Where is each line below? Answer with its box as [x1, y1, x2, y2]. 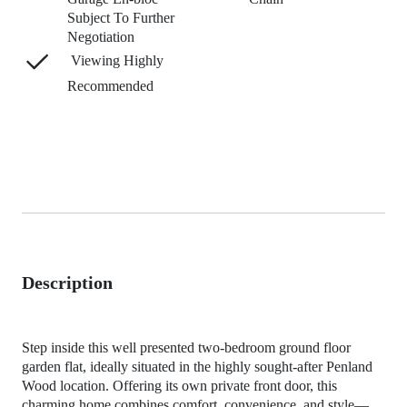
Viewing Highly [66, 52, 164, 68]
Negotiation [67, 28, 134, 45]
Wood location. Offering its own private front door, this [22, 377, 337, 393]
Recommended [67, 77, 154, 94]
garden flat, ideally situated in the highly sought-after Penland [22, 358, 372, 374]
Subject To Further [67, 9, 174, 25]
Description [22, 272, 113, 293]
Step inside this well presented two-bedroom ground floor [22, 339, 351, 355]
